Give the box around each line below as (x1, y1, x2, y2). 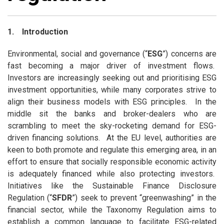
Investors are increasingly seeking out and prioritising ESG (7, 73, 217, 83)
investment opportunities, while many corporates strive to (7, 85, 217, 95)
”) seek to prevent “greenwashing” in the (72, 193, 217, 203)
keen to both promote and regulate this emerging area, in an (7, 145, 217, 155)
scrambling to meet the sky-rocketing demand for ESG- (7, 121, 217, 131)
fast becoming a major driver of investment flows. (7, 61, 217, 71)
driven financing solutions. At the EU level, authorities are (7, 133, 217, 143)
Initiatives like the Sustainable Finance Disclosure (7, 181, 217, 191)
